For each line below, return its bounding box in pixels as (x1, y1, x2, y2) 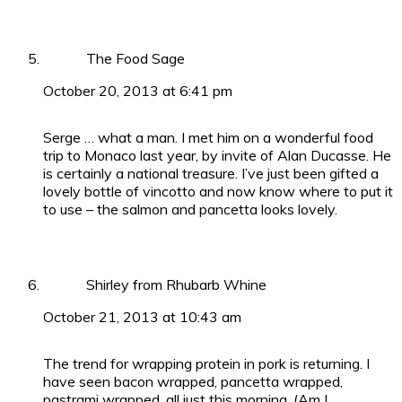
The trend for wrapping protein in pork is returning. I (43, 354, 370, 372)
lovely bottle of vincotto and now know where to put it (43, 181, 393, 200)
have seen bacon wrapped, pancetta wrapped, (43, 371, 343, 390)
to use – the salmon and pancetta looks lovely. (43, 199, 337, 218)
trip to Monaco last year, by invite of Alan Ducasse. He (43, 145, 391, 164)
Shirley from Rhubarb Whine (86, 275, 267, 293)
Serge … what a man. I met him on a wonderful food (43, 127, 373, 146)
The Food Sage (86, 48, 185, 67)
